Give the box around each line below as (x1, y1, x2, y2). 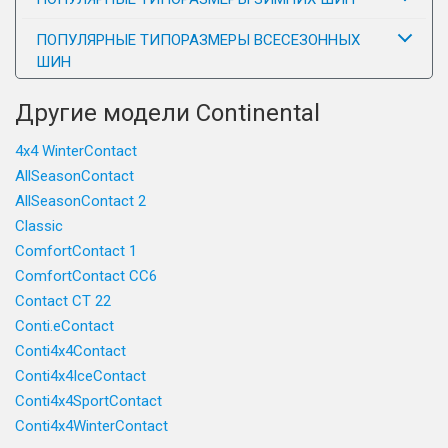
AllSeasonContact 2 (15, 192, 146, 210)
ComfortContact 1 (15, 242, 137, 260)
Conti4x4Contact (15, 342, 126, 360)
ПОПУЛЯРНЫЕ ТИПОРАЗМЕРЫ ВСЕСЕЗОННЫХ (36, 31, 360, 49)
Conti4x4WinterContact (15, 417, 168, 435)
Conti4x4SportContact (15, 392, 162, 410)
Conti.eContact (15, 317, 114, 335)
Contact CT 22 (15, 292, 111, 310)
